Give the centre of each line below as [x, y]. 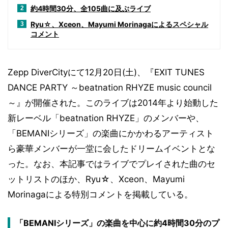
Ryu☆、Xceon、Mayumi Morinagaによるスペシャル [119, 24]
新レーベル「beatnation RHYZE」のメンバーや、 [106, 118]
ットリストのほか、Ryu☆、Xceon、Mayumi [96, 179]
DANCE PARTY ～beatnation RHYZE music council [110, 88]
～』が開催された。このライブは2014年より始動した [113, 103]
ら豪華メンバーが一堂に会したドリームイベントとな [111, 149]
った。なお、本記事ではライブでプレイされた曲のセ [111, 164]
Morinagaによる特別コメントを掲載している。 [100, 194]
